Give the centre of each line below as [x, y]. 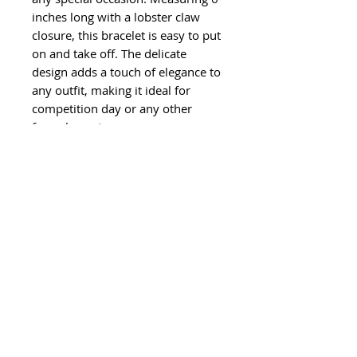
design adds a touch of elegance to [126, 72]
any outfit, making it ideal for [111, 90]
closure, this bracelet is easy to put [126, 35]
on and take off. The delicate [109, 54]
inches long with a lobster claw [116, 17]
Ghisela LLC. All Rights [152, 270]
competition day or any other [112, 109]
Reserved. [43, 286]
